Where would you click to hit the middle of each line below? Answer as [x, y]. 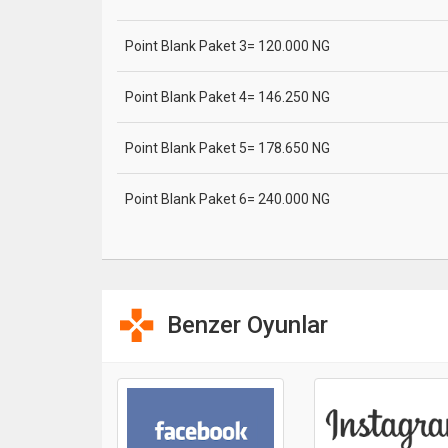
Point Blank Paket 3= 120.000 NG [227, 46]
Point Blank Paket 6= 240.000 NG [227, 199]
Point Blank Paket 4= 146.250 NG [227, 97]
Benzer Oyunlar [247, 325]
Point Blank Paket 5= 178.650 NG [227, 148]
